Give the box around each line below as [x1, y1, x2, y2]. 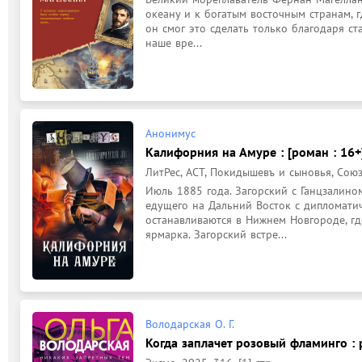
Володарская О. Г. [145, 317, 234, 331]
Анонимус [145, 125, 196, 141]
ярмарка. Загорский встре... [145, 226, 287, 242]
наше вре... [145, 36, 202, 50]
